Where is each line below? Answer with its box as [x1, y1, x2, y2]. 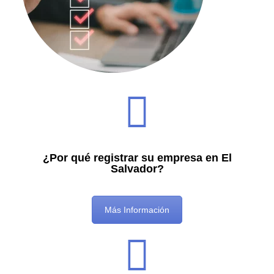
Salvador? [110, 163, 164, 175]
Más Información [105, 205, 169, 215]
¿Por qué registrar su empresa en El [42, 152, 232, 164]
